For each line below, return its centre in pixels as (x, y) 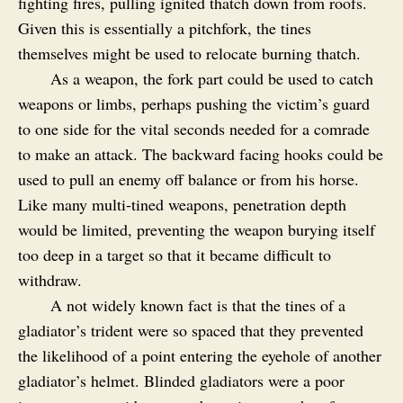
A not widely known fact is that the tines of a (198, 304)
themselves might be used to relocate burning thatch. (189, 53)
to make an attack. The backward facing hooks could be (201, 153)
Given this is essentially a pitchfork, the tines (165, 27)
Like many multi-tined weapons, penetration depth (182, 204)
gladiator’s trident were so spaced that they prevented (191, 330)
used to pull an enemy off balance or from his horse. (188, 179)
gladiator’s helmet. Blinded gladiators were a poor (181, 380)
